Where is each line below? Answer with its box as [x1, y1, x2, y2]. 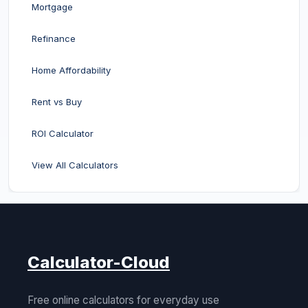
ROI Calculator [32, 128, 93, 139]
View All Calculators [32, 159, 118, 170]
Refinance [32, 33, 76, 44]
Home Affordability [32, 65, 111, 76]
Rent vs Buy [32, 96, 82, 107]
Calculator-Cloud [27, 252, 170, 272]
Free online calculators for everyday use [27, 294, 219, 307]
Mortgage [32, 1, 73, 12]
